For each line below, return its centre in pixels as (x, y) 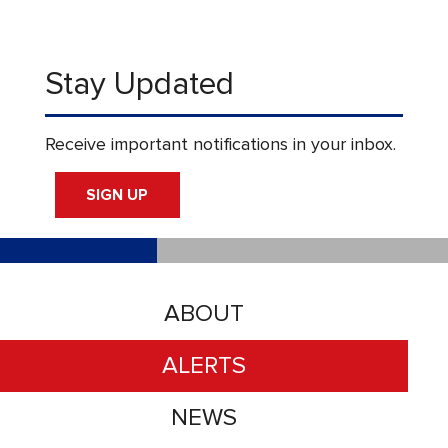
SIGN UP (117, 194)
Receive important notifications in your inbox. (220, 143)
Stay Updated (139, 84)
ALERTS (204, 365)
